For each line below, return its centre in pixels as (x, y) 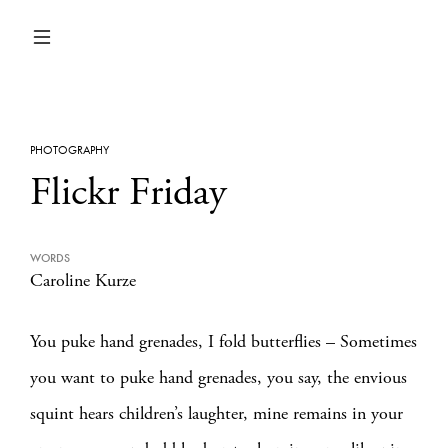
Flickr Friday (128, 192)
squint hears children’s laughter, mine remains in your (216, 413)
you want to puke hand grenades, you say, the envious (218, 377)
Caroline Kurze (83, 280)
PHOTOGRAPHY (69, 150)
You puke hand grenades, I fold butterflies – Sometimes (223, 341)
